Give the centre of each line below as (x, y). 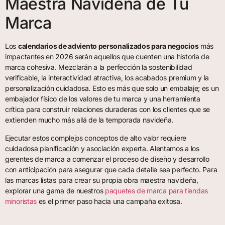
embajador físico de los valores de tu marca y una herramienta (103, 99)
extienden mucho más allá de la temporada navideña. (89, 120)
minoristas (21, 201)
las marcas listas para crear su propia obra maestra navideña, (102, 180)
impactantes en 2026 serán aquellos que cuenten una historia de (107, 57)
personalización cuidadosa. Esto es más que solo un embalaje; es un (112, 88)
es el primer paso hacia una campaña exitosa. (109, 201)
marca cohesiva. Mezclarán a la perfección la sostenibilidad (99, 67)
